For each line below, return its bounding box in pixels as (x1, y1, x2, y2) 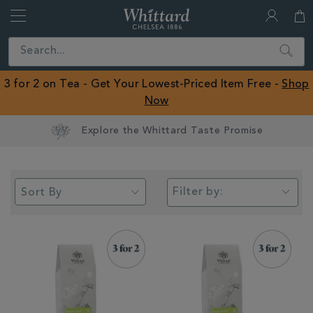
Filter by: (173, 187, 224, 198)
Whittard (189, 10, 228, 20)
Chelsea (189, 44, 224, 53)
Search (276, 41, 307, 50)
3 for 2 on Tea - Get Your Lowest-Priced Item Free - (3, 79, 282, 90)
